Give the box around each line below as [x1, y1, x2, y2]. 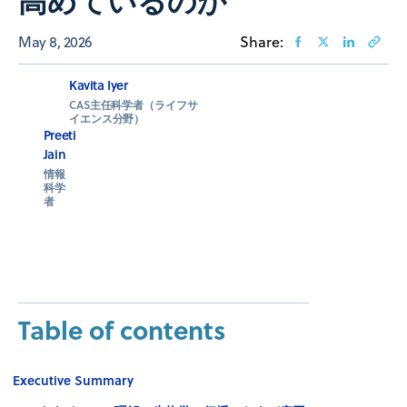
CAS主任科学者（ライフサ [69, 96, 198, 113]
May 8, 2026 [18, 31, 93, 52]
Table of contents [18, 310, 225, 348]
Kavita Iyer [69, 74, 128, 94]
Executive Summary [13, 370, 134, 390]
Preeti [43, 124, 76, 144]
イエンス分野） [69, 110, 145, 126]
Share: [240, 31, 283, 52]
